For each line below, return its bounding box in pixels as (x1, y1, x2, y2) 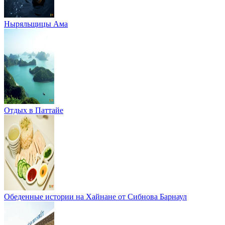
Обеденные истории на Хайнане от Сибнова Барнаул (4, 192, 187, 201)
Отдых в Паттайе (4, 105, 63, 115)
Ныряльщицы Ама (4, 19, 68, 28)
